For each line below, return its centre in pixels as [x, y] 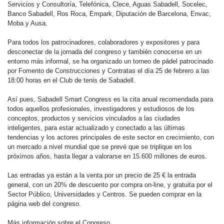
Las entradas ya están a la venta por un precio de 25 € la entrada [102, 175]
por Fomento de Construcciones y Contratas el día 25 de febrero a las [108, 71]
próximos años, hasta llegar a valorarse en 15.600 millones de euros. [107, 156]
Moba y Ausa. [27, 23]
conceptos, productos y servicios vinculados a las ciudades [94, 118]
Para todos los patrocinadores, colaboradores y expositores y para [103, 42]
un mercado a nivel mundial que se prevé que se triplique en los [100, 147]
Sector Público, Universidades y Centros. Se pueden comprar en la [104, 194]
